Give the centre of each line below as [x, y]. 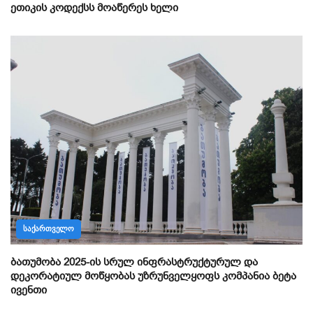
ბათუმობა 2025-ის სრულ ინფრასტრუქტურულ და [134, 262]
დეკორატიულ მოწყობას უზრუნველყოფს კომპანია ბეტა [153, 276]
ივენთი [29, 290]
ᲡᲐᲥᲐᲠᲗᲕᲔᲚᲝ [49, 228]
